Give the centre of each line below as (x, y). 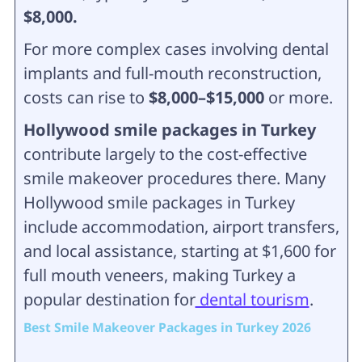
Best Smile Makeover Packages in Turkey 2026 (167, 328)
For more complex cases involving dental (176, 49)
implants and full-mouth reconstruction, (172, 74)
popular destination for (109, 300)
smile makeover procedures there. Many (174, 179)
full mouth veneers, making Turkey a (159, 276)
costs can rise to (86, 98)
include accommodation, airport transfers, (181, 227)
